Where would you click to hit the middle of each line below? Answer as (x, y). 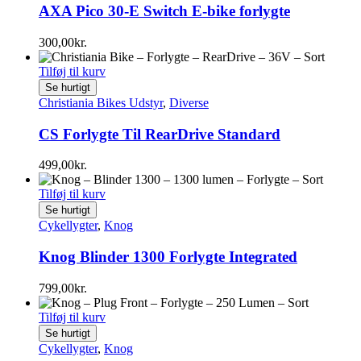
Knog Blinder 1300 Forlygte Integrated (168, 257)
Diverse (189, 102)
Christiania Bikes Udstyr (101, 102)
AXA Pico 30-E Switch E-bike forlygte (164, 11)
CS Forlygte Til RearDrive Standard (160, 134)
